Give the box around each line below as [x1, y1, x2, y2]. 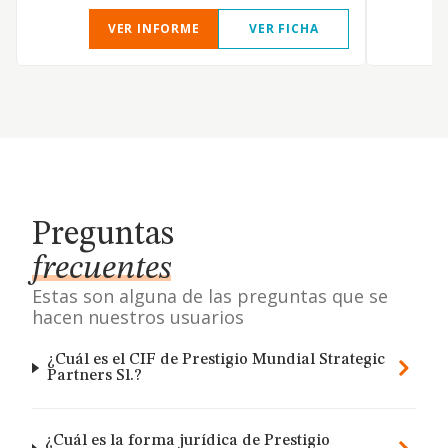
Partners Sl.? [46, 368, 142, 384]
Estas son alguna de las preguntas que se [32, 284, 388, 308]
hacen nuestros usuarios [32, 305, 244, 329]
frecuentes [32, 252, 171, 286]
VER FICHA [249, 20, 319, 37]
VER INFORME [107, 20, 200, 37]
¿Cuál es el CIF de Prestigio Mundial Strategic [46, 352, 385, 368]
